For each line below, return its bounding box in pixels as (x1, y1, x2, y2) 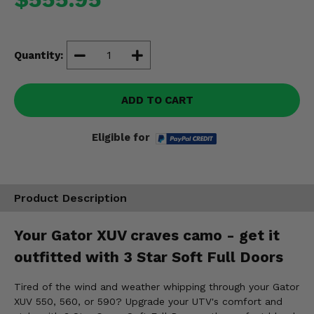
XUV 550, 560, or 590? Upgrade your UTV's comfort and (14, 296, 282, 308)
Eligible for (92, 131, 150, 144)
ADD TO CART (121, 94, 193, 107)
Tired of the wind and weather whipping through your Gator (14, 281, 299, 293)
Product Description (14, 191, 127, 205)
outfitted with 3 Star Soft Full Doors (14, 247, 283, 266)
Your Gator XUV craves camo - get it (14, 226, 280, 244)
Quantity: (14, 48, 63, 62)
